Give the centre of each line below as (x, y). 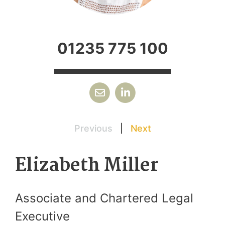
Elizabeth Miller (87, 166)
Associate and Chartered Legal (104, 198)
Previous (93, 128)
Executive (42, 216)
